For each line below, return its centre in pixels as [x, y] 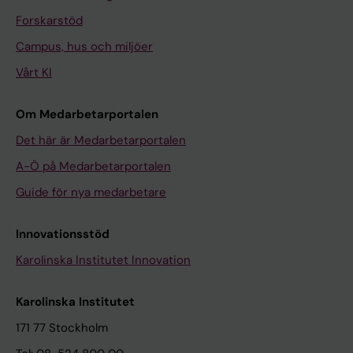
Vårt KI [34, 73]
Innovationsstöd [63, 234]
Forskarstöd [49, 21]
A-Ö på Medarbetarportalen [93, 167]
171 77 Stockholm [62, 328]
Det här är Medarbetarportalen [101, 141]
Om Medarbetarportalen [87, 115]
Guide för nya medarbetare [91, 193]
